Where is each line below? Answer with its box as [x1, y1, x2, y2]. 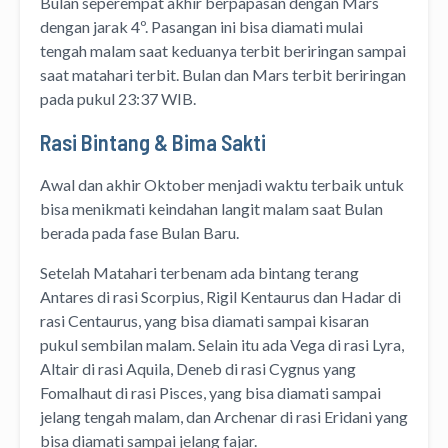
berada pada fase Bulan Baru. [40, 223, 239, 243]
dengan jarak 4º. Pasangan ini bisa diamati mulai [40, 17, 363, 37]
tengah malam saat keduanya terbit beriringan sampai [40, 41, 406, 61]
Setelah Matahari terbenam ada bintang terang [40, 263, 359, 283]
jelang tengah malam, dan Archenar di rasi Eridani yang [40, 407, 408, 427]
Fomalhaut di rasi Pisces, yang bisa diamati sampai [40, 383, 381, 403]
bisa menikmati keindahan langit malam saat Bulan [40, 199, 383, 219]
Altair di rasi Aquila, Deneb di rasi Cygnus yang [40, 359, 356, 379]
